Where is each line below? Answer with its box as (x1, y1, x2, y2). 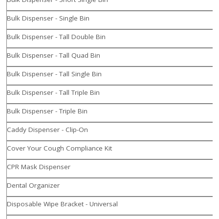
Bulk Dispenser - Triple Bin (7, 107, 88, 116)
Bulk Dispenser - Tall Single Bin (7, 69, 102, 79)
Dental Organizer (7, 181, 60, 190)
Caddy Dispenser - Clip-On (7, 125, 88, 134)
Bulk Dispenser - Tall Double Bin (7, 32, 106, 42)
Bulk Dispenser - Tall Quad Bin (7, 51, 101, 60)
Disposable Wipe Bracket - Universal (7, 199, 118, 209)
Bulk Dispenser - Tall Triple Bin (7, 88, 100, 97)
